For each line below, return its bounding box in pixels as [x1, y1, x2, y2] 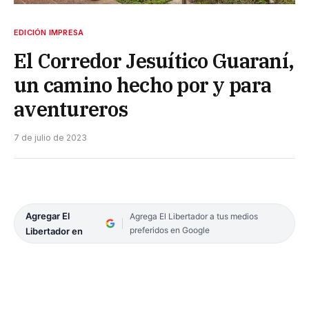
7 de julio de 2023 [14, 132, 87, 143]
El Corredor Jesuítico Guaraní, [14, 47, 295, 74]
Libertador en [26, 225, 83, 237]
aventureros [14, 95, 128, 122]
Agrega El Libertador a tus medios [129, 210, 258, 221]
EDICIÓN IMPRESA [14, 27, 84, 37]
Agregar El [26, 210, 70, 221]
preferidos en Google [129, 224, 210, 235]
